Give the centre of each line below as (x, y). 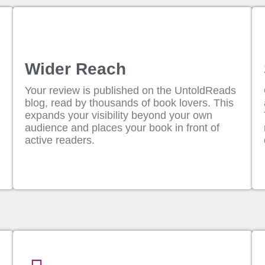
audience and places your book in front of (122, 128)
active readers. (60, 140)
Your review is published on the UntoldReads (131, 91)
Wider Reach (76, 69)
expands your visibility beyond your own (119, 115)
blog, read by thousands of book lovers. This (130, 103)
